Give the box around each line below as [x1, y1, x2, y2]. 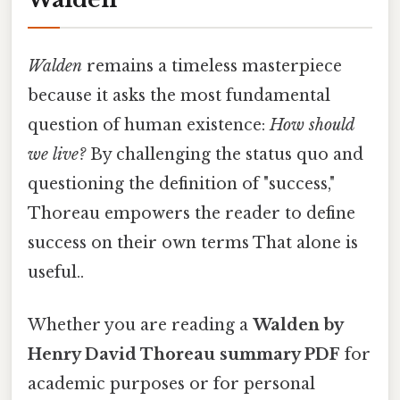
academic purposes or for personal [28, 374, 315, 395]
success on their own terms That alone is [28, 232, 358, 253]
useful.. [28, 262, 84, 282]
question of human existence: [28, 114, 270, 135]
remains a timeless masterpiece [82, 55, 342, 76]
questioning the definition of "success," [28, 173, 335, 194]
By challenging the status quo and [86, 144, 363, 164]
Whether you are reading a [28, 315, 253, 336]
